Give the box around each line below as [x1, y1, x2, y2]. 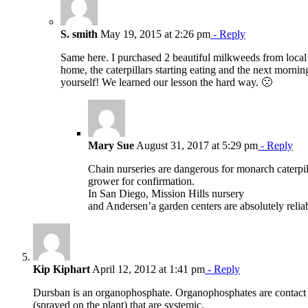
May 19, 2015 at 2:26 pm [98, 27, 210, 40]
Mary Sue [88, 139, 134, 151]
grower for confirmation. [88, 175, 195, 187]
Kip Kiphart [33, 263, 90, 275]
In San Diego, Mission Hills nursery [88, 187, 244, 199]
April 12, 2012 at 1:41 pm [90, 263, 205, 275]
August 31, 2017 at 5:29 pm [134, 139, 258, 151]
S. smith [60, 27, 98, 40]
